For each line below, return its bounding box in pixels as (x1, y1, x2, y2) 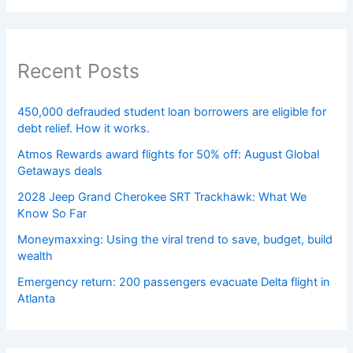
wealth (17, 249, 54, 264)
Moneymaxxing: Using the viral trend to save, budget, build (17, 232, 333, 247)
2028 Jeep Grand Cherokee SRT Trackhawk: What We (17, 190, 307, 205)
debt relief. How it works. (17, 121, 150, 136)
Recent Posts (17, 58, 140, 83)
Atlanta (17, 292, 56, 307)
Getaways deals (17, 164, 103, 179)
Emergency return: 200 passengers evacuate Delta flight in (17, 275, 331, 290)
